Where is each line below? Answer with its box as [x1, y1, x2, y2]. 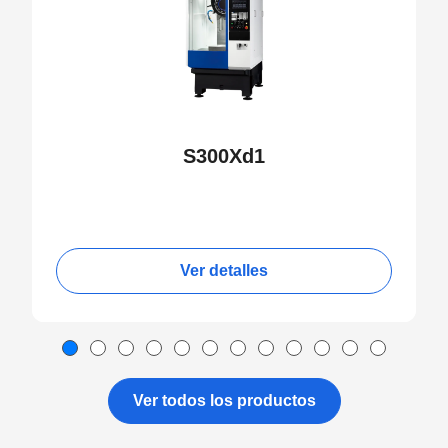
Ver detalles [180, 262, 268, 279]
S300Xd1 [183, 145, 265, 167]
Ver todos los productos [132, 392, 316, 409]
